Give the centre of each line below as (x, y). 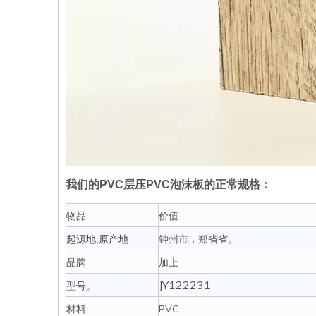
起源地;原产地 (97, 239)
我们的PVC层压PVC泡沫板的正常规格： (169, 184)
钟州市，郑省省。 (198, 239)
